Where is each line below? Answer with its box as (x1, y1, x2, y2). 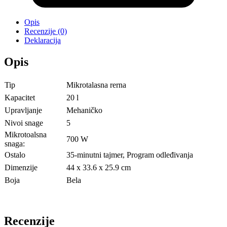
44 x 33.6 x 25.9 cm (66, 163, 131, 172)
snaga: (5, 139, 25, 148)
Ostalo (5, 150, 25, 160)
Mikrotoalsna (5, 130, 47, 139)
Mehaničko (66, 106, 102, 115)
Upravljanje (5, 106, 42, 115)
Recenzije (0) (24, 27, 67, 36)
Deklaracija (24, 36, 61, 45)
